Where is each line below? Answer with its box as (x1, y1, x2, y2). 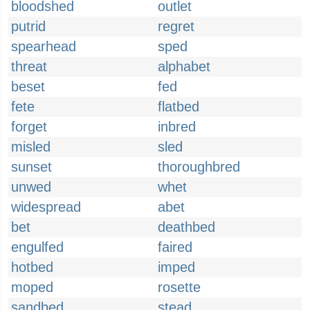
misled (11, 139, 51, 154)
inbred (158, 119, 196, 134)
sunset (11, 159, 52, 174)
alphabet (158, 59, 210, 74)
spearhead (11, 39, 76, 54)
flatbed (158, 99, 199, 114)
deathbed (158, 219, 215, 235)
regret (158, 19, 194, 34)
